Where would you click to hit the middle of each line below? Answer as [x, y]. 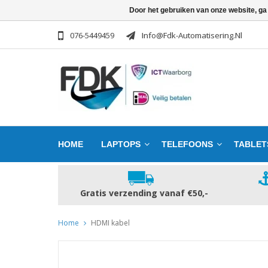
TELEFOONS [187, 144]
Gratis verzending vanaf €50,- [144, 193]
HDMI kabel [110, 223]
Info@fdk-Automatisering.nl [192, 36]
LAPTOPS [121, 144]
